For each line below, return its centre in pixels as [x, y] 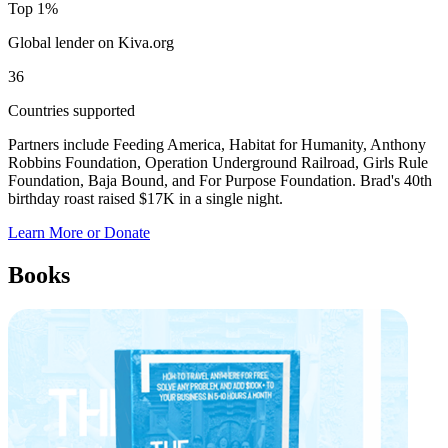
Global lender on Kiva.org [91, 42]
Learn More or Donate [79, 232]
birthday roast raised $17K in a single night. [145, 198]
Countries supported [71, 110]
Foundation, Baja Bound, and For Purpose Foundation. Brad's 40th [220, 180]
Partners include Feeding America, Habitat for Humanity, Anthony [217, 144]
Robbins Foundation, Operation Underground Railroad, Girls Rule [218, 162]
